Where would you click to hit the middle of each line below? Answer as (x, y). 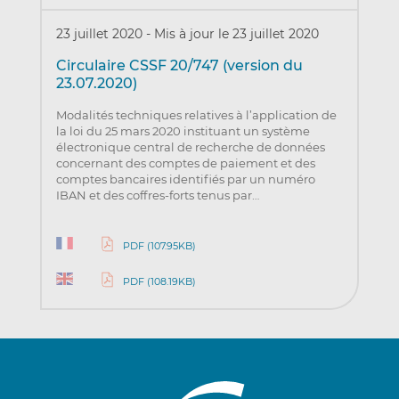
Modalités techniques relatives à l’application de (196, 115)
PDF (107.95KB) (159, 245)
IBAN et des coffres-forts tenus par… (157, 195)
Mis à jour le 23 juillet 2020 (236, 34)
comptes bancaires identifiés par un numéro (185, 179)
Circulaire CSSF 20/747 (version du (179, 66)
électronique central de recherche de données (190, 147)
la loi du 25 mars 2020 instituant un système (183, 131)
